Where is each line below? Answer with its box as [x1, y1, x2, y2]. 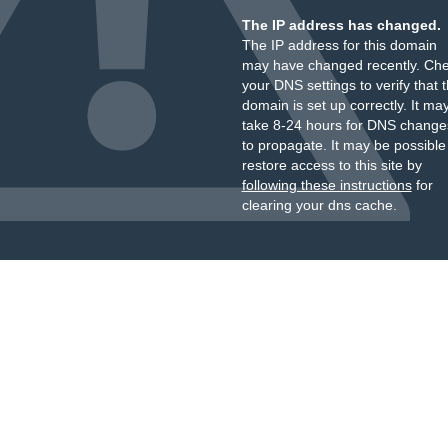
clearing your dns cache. [241, 197, 397, 213]
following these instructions [241, 177, 412, 193]
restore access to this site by [241, 157, 422, 173]
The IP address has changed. [241, 17, 441, 33]
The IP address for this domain [241, 37, 437, 53]
